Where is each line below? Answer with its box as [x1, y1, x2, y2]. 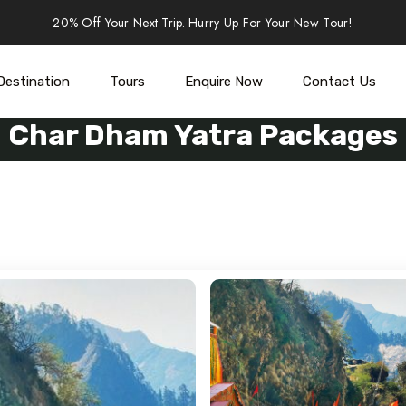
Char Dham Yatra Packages [8, 118, 398, 152]
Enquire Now [184, 73, 263, 90]
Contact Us [302, 73, 376, 90]
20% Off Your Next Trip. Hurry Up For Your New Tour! [53, 13, 353, 32]
